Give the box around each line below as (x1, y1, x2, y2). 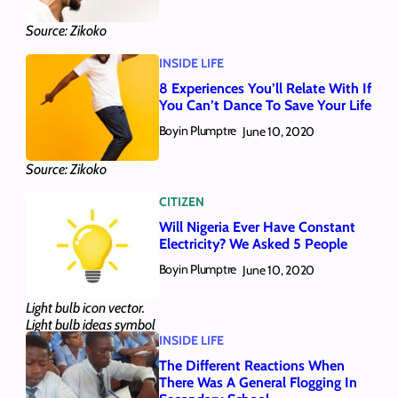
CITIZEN (158, 193, 204, 210)
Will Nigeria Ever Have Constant (158, 219, 355, 236)
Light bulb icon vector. (25, 298, 145, 316)
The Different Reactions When (158, 357, 345, 375)
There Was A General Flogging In (158, 374, 357, 392)
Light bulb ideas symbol (25, 315, 155, 333)
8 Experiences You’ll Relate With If (158, 80, 371, 98)
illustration (25, 332, 86, 350)
